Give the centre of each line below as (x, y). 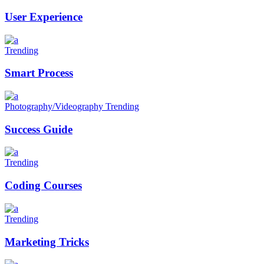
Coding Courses (43, 186)
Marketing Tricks (47, 242)
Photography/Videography (55, 106)
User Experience (44, 16)
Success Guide (39, 129)
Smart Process (39, 73)
